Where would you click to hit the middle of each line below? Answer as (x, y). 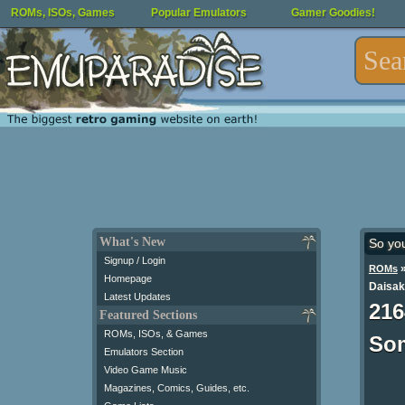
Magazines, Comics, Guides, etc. (177, 388)
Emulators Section (144, 352)
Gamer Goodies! (333, 13)
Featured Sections (148, 315)
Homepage (128, 278)
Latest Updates (137, 297)
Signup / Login (135, 260)
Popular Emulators (199, 13)
